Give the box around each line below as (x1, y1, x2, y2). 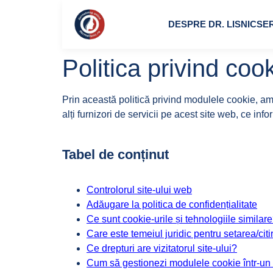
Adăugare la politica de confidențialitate (87, 199, 257, 210)
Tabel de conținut (62, 147, 169, 162)
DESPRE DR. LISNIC (168, 19, 257, 29)
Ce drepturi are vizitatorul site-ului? (87, 243, 237, 253)
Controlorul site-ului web (87, 185, 192, 195)
